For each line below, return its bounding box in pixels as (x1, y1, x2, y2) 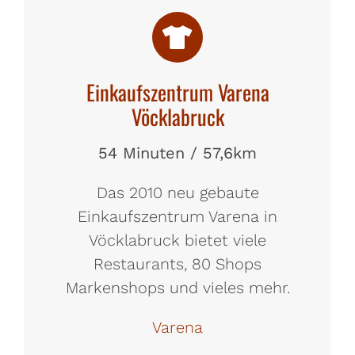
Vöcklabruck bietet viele (89, 231, 266, 250)
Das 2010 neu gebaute (96, 183, 259, 202)
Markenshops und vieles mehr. (65, 278, 290, 297)
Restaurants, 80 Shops (94, 254, 261, 273)
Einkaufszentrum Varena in (78, 207, 277, 226)
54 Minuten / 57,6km (98, 143, 257, 162)
